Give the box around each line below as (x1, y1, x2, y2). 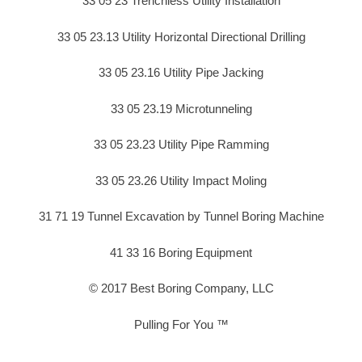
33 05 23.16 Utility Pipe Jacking (99, 65, 263, 80)
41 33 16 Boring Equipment (110, 245, 252, 259)
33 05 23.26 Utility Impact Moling (95, 173, 267, 187)
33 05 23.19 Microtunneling (110, 101, 252, 116)
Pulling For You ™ (133, 317, 229, 331)
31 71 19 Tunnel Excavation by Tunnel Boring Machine (38, 209, 324, 224)
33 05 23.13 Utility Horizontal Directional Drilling (57, 29, 305, 44)
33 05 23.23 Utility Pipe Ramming (93, 137, 269, 152)
